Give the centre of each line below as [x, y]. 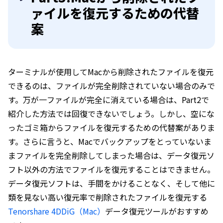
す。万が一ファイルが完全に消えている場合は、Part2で [109, 100]
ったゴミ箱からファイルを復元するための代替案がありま [111, 128]
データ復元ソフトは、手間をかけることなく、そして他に [111, 183]
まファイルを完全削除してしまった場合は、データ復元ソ [111, 156]
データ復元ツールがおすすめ [157, 211]
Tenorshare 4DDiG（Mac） [56, 211]
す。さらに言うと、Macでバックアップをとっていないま [110, 142]
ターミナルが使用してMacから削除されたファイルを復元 [111, 72]
